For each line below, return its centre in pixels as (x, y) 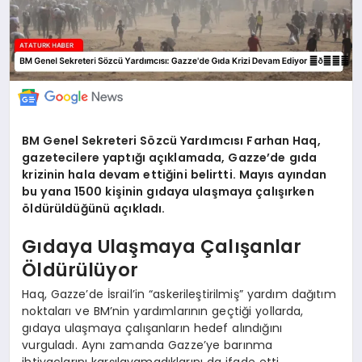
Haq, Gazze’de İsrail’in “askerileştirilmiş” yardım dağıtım (179, 294)
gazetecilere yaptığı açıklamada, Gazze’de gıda (170, 157)
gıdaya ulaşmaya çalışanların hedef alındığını (152, 328)
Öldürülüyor (80, 270)
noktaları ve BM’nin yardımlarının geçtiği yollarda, (163, 311)
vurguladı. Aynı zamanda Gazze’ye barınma (147, 345)
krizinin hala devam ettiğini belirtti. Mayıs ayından (175, 174)
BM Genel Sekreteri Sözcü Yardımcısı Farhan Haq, (171, 140)
